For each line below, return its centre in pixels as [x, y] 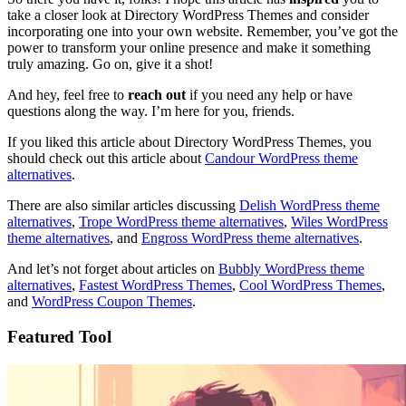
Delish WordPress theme [309, 206]
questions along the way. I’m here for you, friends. [151, 111]
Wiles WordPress [339, 222]
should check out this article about [106, 159]
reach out [157, 95]
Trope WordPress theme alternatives [181, 222]
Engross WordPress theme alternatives [250, 238]
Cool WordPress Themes [310, 285]
